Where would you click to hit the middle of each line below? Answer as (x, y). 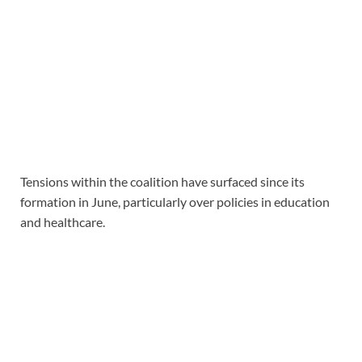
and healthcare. (63, 222)
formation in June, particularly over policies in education (175, 202)
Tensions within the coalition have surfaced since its (162, 182)
